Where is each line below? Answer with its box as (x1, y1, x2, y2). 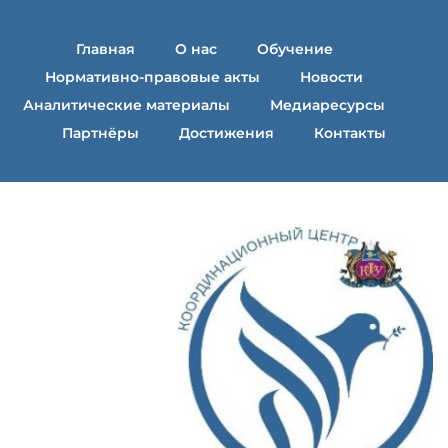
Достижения (179, 124, 274, 142)
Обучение (256, 40, 333, 58)
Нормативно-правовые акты (45, 68, 260, 86)
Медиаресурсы (270, 96, 385, 114)
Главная (75, 40, 135, 58)
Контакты (314, 124, 386, 142)
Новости (300, 68, 363, 86)
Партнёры (62, 124, 139, 142)
